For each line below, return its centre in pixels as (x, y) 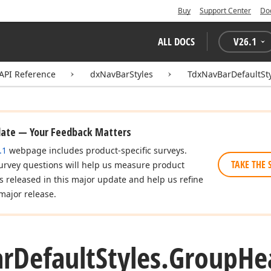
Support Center (225, 11)
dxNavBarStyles (122, 74)
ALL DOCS (176, 41)
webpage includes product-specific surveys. (97, 150)
